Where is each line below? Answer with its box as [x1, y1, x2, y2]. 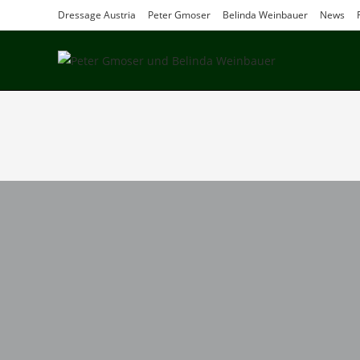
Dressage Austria [58, 8, 136, 22]
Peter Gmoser [148, 8, 211, 22]
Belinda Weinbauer [223, 8, 308, 22]
